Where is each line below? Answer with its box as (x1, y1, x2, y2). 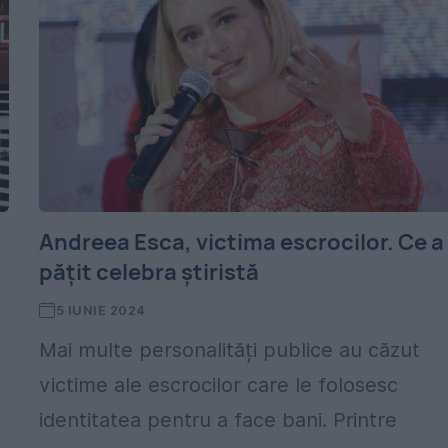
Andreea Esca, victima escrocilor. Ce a (39, 227, 445, 257)
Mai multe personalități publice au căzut (39, 338, 421, 362)
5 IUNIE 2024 (55, 302, 146, 318)
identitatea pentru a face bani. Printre (39, 408, 398, 432)
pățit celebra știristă (39, 257, 260, 287)
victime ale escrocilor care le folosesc (39, 373, 399, 397)
